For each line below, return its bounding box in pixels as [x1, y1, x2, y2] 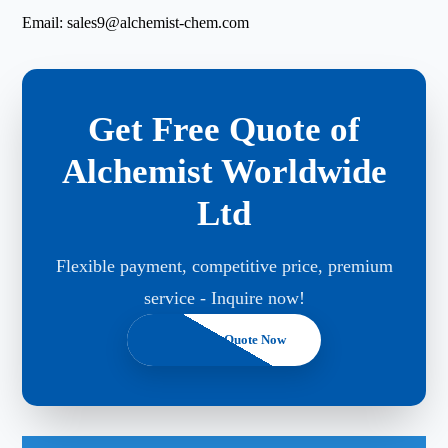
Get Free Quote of [88, 109, 360, 149]
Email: [22, 13, 68, 31]
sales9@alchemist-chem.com [67, 13, 250, 31]
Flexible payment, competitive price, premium [55, 255, 393, 276]
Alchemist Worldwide [61, 151, 387, 191]
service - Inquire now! [143, 287, 305, 308]
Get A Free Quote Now [162, 332, 286, 347]
